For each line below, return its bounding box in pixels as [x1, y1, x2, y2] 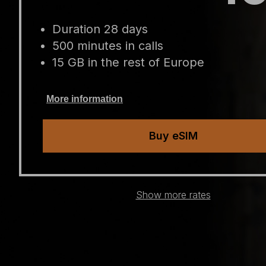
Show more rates [135, 189, 211, 201]
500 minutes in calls [52, 39, 163, 53]
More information [46, 94, 123, 104]
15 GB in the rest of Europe [52, 55, 204, 69]
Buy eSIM [148, 129, 198, 142]
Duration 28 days [52, 22, 148, 36]
